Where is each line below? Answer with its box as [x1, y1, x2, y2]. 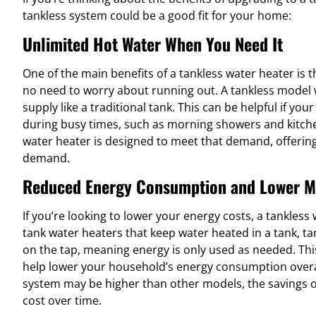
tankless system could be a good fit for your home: [23, 7, 291, 23]
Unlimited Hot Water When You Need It [23, 30, 283, 56]
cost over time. [23, 293, 102, 309]
